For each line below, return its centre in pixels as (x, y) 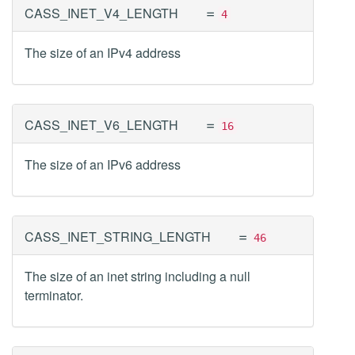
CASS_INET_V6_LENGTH (101, 125)
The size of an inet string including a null (137, 276)
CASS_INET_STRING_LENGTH (118, 237)
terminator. (54, 295)
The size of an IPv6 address (103, 164)
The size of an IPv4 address (103, 53)
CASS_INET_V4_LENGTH (101, 13)
